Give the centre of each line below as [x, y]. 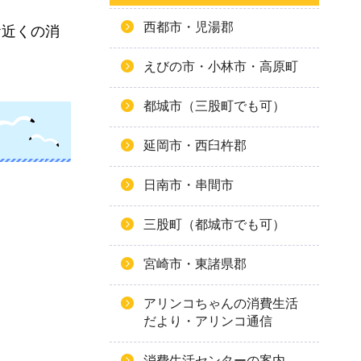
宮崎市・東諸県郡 [195, 264]
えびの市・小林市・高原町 [221, 66]
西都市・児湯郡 [189, 27]
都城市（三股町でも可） [214, 106]
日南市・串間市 [189, 185]
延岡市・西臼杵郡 [195, 145]
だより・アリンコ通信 [208, 321]
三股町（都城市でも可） [214, 224]
